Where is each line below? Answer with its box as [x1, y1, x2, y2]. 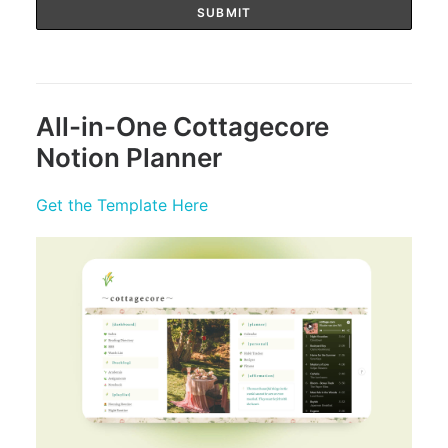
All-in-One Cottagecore [36, 111, 329, 142]
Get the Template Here [36, 195, 208, 215]
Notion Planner [36, 142, 222, 173]
